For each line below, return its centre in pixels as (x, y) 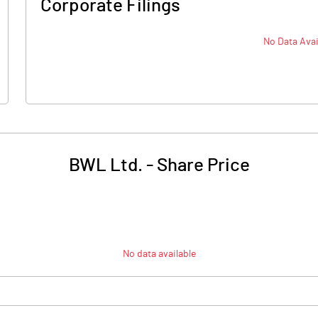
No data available (159, 254)
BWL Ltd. (105, 165)
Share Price (203, 165)
